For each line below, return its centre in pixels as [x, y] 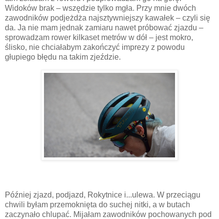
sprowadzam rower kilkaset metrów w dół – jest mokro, [99, 38]
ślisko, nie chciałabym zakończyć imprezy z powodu [95, 47]
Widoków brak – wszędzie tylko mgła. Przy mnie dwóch [100, 8]
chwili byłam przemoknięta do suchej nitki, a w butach [98, 204]
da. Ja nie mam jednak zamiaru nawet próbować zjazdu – [104, 28]
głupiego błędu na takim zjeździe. [63, 57]
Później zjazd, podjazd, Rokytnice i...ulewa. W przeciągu [103, 195]
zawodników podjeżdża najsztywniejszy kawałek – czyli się [108, 18]
